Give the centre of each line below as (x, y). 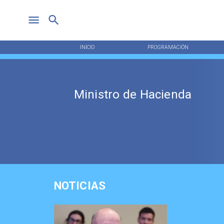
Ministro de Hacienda (133, 95)
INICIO (87, 47)
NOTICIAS (80, 186)
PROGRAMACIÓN (168, 47)
